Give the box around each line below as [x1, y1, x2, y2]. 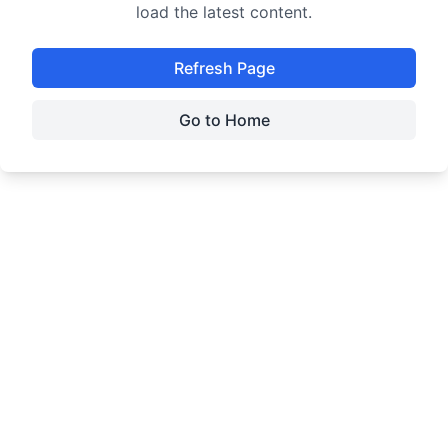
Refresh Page [173, 58, 275, 78]
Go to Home [178, 110, 270, 130]
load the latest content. [136, 2, 312, 22]
